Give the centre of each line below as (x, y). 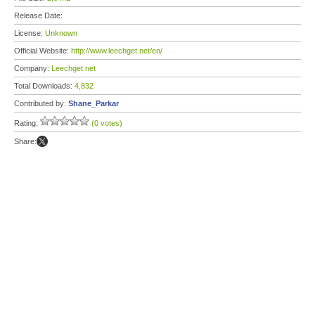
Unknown (61, 33)
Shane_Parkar (94, 103)
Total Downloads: (44, 86)
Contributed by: (41, 103)
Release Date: (39, 15)
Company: (33, 68)
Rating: (27, 123)
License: (30, 33)
